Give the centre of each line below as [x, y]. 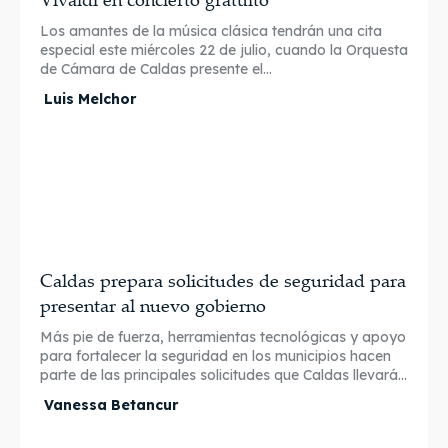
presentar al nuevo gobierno [153, 305]
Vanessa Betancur [111, 405]
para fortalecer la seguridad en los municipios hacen [215, 356]
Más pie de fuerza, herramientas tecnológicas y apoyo [223, 337]
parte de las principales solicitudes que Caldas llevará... [223, 375]
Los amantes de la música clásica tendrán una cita [211, 30]
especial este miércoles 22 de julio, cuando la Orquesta [224, 49]
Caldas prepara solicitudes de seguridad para [223, 280]
